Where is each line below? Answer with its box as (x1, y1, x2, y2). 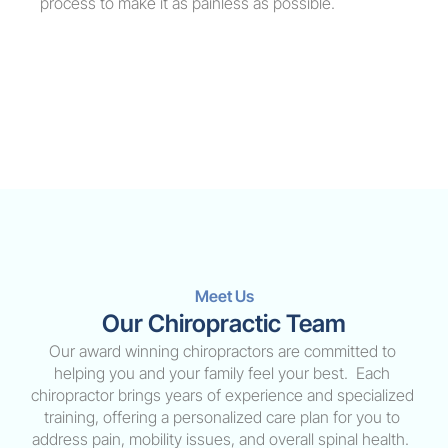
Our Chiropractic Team (102, 309, 346, 338)
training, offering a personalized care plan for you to (44, 407, 400, 427)
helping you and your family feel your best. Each (54, 363, 390, 383)
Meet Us (194, 286, 254, 306)
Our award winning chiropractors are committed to (48, 341, 396, 361)
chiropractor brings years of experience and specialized (30, 385, 414, 405)
